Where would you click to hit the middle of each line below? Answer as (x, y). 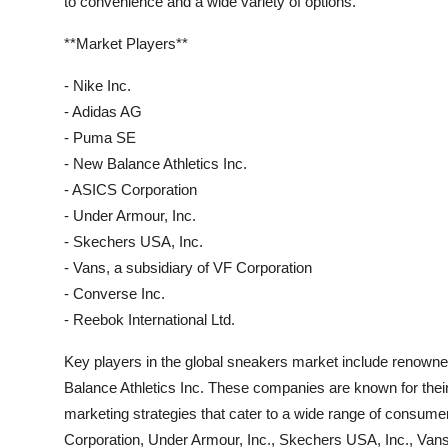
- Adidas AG (103, 111)
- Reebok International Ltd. (149, 319)
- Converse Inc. (114, 293)
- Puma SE (100, 137)
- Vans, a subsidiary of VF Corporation (188, 267)
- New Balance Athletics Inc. (155, 163)
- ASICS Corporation (130, 189)
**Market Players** (126, 43)
